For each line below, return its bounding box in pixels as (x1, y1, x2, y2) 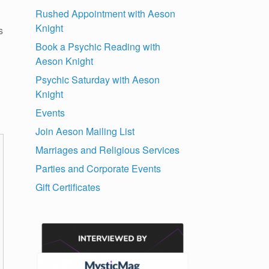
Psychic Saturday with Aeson (35, 73, 160, 87)
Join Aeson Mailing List (35, 124, 135, 139)
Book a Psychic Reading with (35, 40, 161, 54)
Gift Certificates (35, 180, 101, 195)
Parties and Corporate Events (35, 162, 162, 176)
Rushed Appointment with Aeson (35, 7, 176, 21)
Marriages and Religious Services (35, 143, 180, 157)
